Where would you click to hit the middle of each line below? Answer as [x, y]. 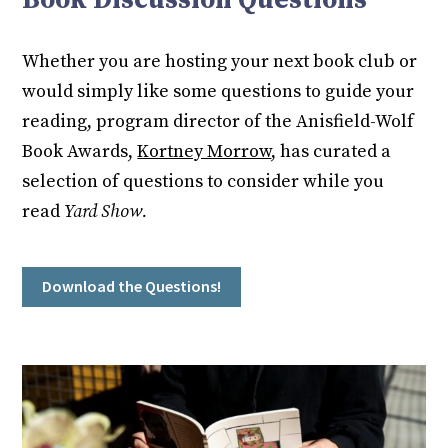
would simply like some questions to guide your [218, 91]
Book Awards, [80, 151]
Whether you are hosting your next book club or [220, 61]
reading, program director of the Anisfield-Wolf [218, 121]
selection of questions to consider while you [203, 181]
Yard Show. [106, 211]
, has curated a [331, 151]
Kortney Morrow [204, 151]
